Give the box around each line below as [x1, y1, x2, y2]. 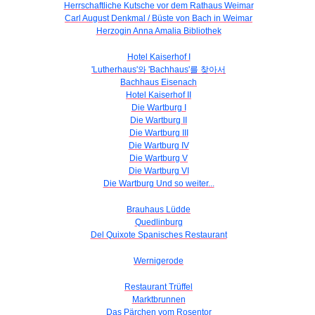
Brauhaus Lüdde [127, 205, 191, 214]
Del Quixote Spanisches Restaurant [90, 230, 227, 240]
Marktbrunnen [131, 295, 186, 304]
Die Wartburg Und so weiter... [103, 179, 214, 188]
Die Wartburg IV [128, 141, 189, 150]
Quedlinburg [134, 217, 183, 227]
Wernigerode [134, 256, 184, 266]
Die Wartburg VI [128, 166, 189, 176]
